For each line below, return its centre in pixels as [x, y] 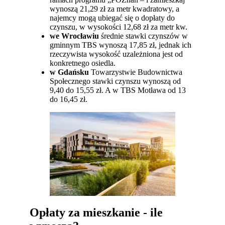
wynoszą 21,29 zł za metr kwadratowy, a [115, 9]
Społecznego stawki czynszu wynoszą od [116, 81]
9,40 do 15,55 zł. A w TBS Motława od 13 [118, 90]
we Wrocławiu [75, 36]
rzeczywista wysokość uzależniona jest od [117, 54]
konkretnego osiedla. [83, 63]
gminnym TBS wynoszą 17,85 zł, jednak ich [121, 45]
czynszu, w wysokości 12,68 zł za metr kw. [119, 27]
